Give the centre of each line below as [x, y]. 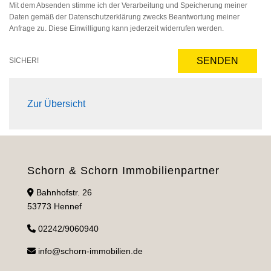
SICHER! [26, 61]
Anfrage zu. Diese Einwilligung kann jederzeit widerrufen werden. [116, 28]
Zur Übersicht [56, 103]
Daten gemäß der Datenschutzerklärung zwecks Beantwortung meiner [124, 17]
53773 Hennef [54, 206]
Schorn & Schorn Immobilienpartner [123, 170]
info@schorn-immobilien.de [90, 251]
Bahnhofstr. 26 [63, 192]
